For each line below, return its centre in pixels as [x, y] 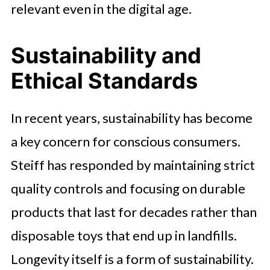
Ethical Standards [104, 80]
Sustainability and [106, 55]
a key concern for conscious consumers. [125, 141]
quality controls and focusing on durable [128, 188]
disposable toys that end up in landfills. [124, 235]
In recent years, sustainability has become [131, 118]
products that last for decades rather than [133, 212]
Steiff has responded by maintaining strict [133, 165]
